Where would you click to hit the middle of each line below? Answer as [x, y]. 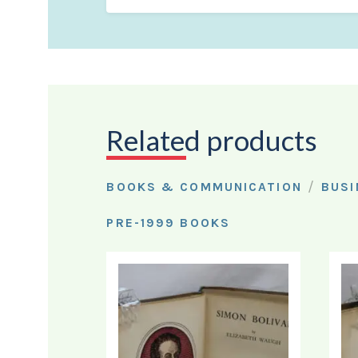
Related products [212, 139]
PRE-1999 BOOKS [169, 223]
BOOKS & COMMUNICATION [204, 187]
